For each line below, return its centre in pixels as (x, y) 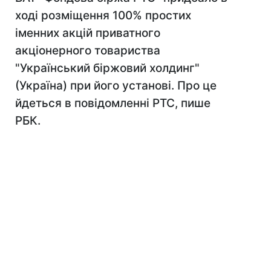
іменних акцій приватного (88, 33)
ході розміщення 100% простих (103, 15)
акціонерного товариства (88, 51)
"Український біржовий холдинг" (107, 68)
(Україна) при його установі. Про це (116, 86)
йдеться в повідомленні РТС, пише (113, 103)
